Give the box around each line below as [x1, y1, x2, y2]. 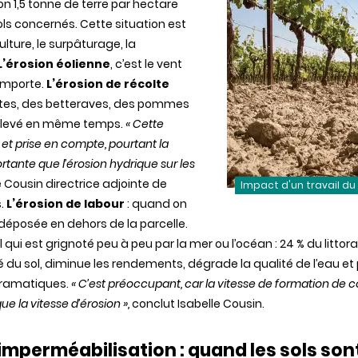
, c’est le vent [110, 56, 182, 72]
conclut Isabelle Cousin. [129, 296, 265, 312]
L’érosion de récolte [46, 76, 169, 92]
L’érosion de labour [6, 196, 125, 212]
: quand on [125, 196, 187, 212]
